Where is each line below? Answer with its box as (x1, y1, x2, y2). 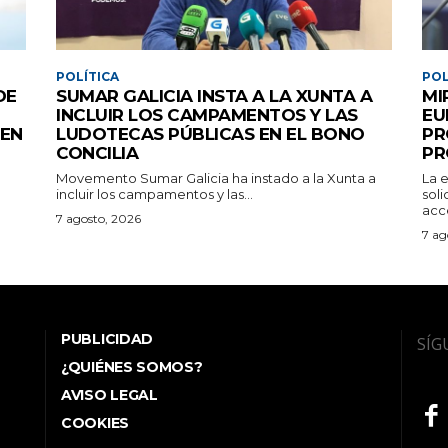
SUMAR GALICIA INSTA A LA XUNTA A (56, 85, 372, 106)
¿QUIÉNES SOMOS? (61, 357, 203, 376)
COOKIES (61, 413, 129, 432)
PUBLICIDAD (61, 329, 153, 348)
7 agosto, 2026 (56, 210, 141, 226)
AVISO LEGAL (61, 385, 158, 404)
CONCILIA (56, 142, 138, 163)
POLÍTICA (56, 68, 119, 84)
